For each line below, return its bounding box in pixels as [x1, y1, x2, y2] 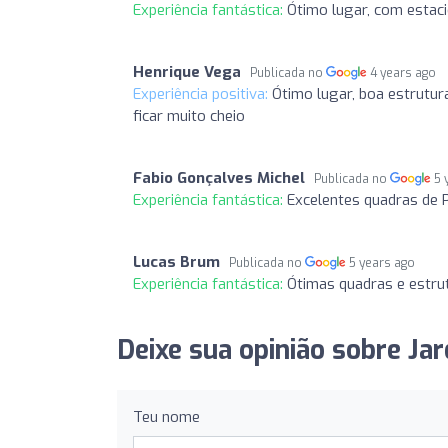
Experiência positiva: [133, 83, 272, 104]
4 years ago [370, 64, 437, 81]
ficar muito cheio [133, 105, 245, 126]
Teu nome [133, 406, 200, 427]
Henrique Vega [133, 61, 241, 82]
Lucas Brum [133, 251, 220, 272]
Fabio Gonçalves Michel [133, 167, 305, 188]
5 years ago [349, 254, 416, 271]
